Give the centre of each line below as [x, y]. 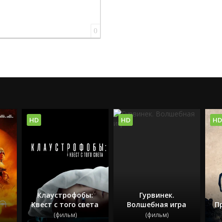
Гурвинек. [157, 195]
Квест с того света [65, 204]
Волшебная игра [157, 204]
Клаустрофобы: [65, 195]
